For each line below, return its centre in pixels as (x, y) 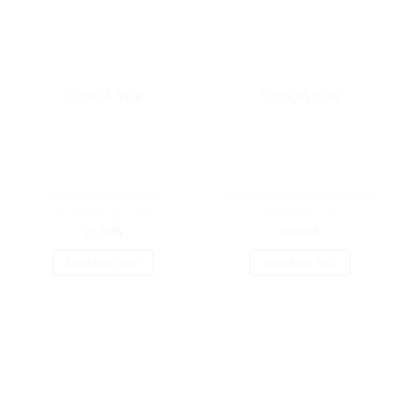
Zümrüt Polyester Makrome (300, 195)
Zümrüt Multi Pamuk (103, 195)
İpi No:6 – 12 (300, 212)
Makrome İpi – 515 (103, 212)
